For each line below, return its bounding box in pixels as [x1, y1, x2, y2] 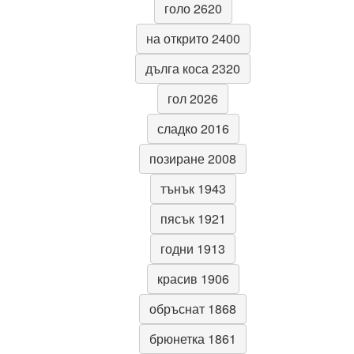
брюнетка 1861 [149, 330, 236, 348]
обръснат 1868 [149, 299, 236, 318]
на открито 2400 [145, 29, 240, 48]
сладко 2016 [156, 119, 229, 138]
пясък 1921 [160, 209, 226, 228]
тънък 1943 [160, 179, 226, 198]
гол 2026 [168, 89, 218, 108]
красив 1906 [156, 269, 229, 288]
